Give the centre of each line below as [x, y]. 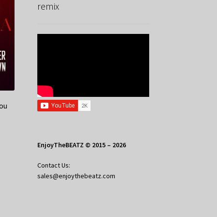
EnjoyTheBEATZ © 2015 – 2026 [81, 145]
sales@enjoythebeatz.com [76, 176]
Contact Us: [54, 165]
